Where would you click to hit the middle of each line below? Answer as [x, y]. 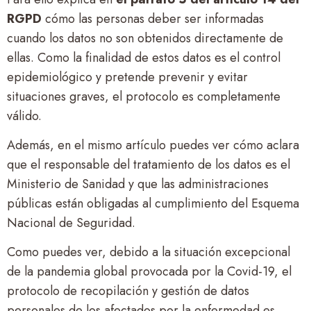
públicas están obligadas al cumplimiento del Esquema [153, 203]
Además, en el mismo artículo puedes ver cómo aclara [153, 145]
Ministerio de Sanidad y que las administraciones [138, 184]
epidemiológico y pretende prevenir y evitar [127, 77]
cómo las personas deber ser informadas [153, 18]
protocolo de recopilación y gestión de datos [128, 291]
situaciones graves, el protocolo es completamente [144, 96]
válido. [24, 116]
